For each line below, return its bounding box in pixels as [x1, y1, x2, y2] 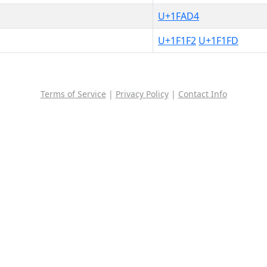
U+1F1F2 [158, 33, 196, 47]
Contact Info [178, 88, 227, 100]
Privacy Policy [115, 88, 169, 100]
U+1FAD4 [158, 9, 199, 23]
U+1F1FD [198, 33, 238, 47]
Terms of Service [40, 88, 106, 100]
